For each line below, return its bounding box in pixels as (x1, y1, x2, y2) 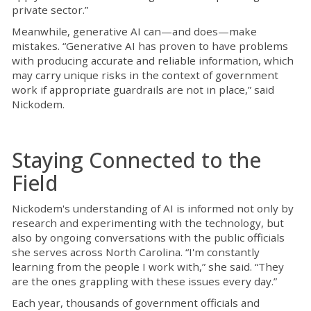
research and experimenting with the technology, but (12, 216, 284, 230)
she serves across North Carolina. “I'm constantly (12, 245, 260, 260)
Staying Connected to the (12, 146, 261, 175)
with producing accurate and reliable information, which (12, 53, 294, 68)
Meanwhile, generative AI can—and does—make (12, 24, 257, 39)
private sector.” (12, 3, 88, 17)
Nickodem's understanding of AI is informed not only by (12, 201, 294, 216)
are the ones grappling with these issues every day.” (12, 274, 277, 289)
